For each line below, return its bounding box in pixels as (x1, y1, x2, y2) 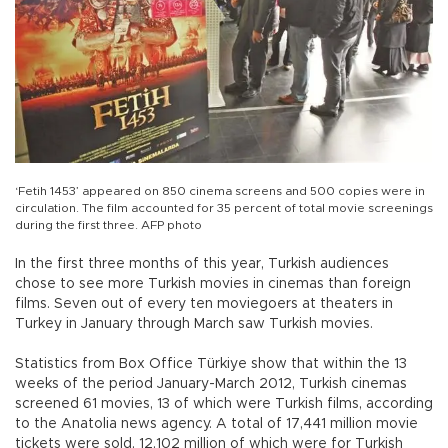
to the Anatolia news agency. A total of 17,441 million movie (15, 416, 418, 431)
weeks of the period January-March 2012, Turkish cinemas (15, 376, 407, 391)
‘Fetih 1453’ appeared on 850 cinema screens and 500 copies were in (15, 184, 425, 197)
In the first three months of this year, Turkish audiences (15, 256, 389, 271)
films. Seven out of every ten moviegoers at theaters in (15, 296, 393, 311)
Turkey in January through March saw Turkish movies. (15, 316, 373, 331)
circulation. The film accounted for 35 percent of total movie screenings (15, 201, 433, 214)
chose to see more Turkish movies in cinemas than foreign (15, 276, 411, 291)
